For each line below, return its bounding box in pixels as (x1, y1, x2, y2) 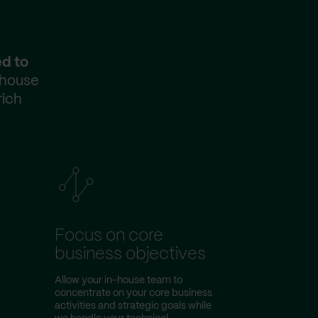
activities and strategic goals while (55, 301, 212, 311)
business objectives (55, 246, 206, 263)
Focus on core (55, 228, 163, 244)
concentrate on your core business (55, 288, 212, 298)
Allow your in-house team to (55, 275, 182, 285)
